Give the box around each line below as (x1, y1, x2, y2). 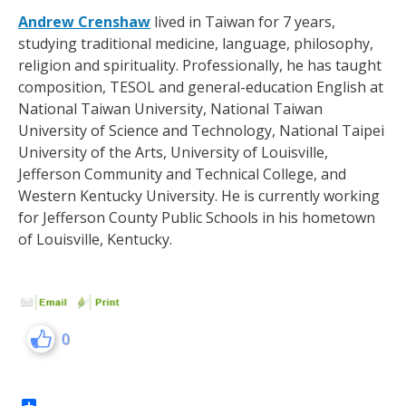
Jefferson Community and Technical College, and (18, 164, 346, 184)
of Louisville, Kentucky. (18, 229, 172, 249)
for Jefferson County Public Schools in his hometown (18, 208, 375, 227)
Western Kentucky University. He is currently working (18, 186, 380, 206)
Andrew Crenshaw (18, 12, 150, 32)
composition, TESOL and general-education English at (18, 77, 383, 97)
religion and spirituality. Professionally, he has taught (18, 55, 382, 75)
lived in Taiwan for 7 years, (150, 12, 335, 32)
